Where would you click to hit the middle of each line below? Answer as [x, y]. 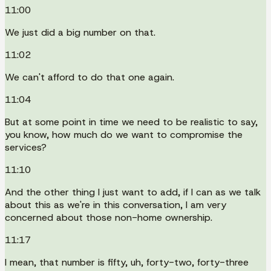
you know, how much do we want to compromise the [124, 134]
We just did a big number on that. [80, 32]
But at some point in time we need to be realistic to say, [131, 122]
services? [26, 147]
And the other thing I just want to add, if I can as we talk [133, 192]
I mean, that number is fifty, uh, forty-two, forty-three [127, 262]
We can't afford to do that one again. [90, 77]
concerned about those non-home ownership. [109, 217]
